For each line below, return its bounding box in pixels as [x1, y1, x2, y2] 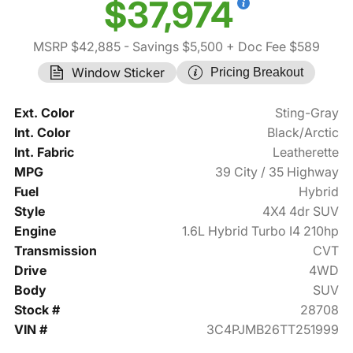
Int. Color [13, 124, 70, 141]
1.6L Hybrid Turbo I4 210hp [182, 223, 340, 240]
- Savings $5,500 [121, 39, 223, 55]
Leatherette [273, 144, 340, 161]
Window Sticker [72, 65, 165, 81]
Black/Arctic [267, 124, 340, 141]
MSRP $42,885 [33, 39, 121, 55]
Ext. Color [13, 105, 74, 121]
